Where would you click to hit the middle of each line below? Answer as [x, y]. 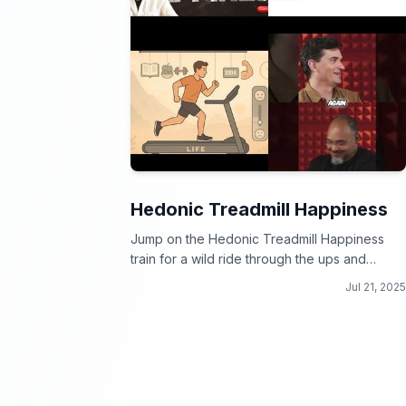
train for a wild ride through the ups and [248, 259]
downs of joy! [171, 279]
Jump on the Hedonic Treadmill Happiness [257, 239]
